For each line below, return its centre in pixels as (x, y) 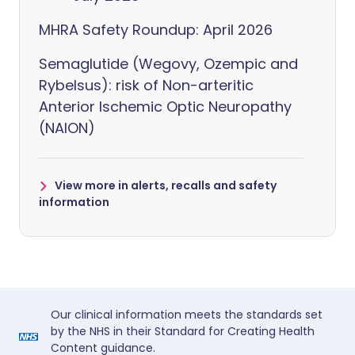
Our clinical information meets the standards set (187, 315)
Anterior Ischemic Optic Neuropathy (165, 107)
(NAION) (67, 128)
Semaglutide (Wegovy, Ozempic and (168, 64)
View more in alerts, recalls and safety (166, 185)
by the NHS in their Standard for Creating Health (183, 331)
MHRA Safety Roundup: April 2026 (156, 30)
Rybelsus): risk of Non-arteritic (146, 85)
